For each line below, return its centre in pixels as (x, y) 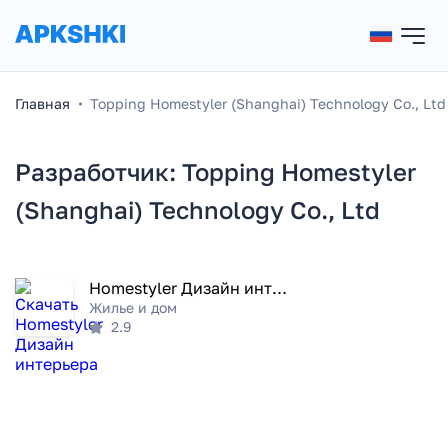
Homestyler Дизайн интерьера (279, 288)
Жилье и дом (133, 308)
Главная (42, 103)
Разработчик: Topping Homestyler (215, 171)
